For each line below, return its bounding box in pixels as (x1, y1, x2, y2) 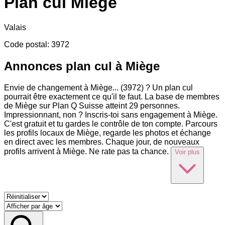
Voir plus (175, 148, 200, 156)
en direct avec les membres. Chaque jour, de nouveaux (4, 137, 199, 146)
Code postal (4, 40, 47, 49)
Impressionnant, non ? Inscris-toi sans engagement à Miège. (4, 110, 217, 119)
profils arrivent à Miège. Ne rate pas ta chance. (4, 147, 169, 156)
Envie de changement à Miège (4, 83, 113, 92)
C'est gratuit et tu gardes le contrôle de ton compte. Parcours (4, 119, 217, 128)
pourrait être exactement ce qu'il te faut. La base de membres (4, 92, 219, 101)
